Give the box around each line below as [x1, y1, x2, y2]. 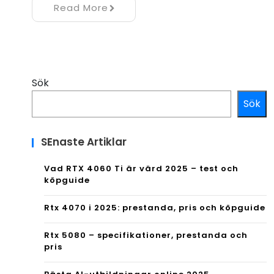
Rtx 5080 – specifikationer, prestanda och [44, 229, 248, 242]
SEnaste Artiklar [41, 135, 127, 150]
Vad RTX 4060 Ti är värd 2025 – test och [44, 163, 239, 175]
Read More [53, 1, 108, 15]
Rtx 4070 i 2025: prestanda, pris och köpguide [44, 202, 265, 214]
